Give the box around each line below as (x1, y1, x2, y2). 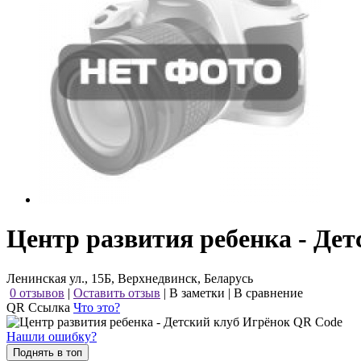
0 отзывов (10, 285, 64, 300)
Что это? (73, 300, 120, 314)
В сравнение (234, 285, 303, 300)
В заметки (169, 285, 225, 300)
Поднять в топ (13, 346, 82, 359)
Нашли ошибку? (6, 329, 97, 343)
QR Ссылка (6, 300, 73, 314)
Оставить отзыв (73, 285, 160, 300)
